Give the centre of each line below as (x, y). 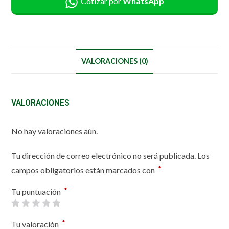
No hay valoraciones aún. (55, 131)
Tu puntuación (37, 192)
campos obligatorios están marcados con (84, 170)
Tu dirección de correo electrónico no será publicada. (104, 156)
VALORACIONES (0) (114, 61)
